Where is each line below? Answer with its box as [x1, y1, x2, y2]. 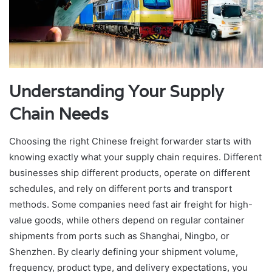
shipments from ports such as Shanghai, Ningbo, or [9, 229, 229, 242]
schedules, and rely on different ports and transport [9, 182, 232, 194]
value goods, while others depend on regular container [9, 214, 245, 226]
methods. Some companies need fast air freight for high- [9, 198, 253, 210]
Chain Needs [9, 103, 109, 125]
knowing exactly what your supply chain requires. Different [9, 151, 262, 163]
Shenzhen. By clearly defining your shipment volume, [9, 245, 238, 257]
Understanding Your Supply [9, 81, 223, 103]
